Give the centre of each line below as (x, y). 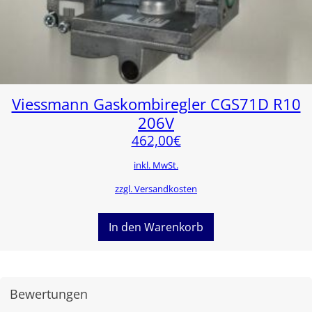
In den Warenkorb (156, 227)
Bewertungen (48, 294)
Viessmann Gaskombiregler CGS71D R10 (156, 104)
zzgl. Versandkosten (156, 189)
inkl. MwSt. (156, 165)
